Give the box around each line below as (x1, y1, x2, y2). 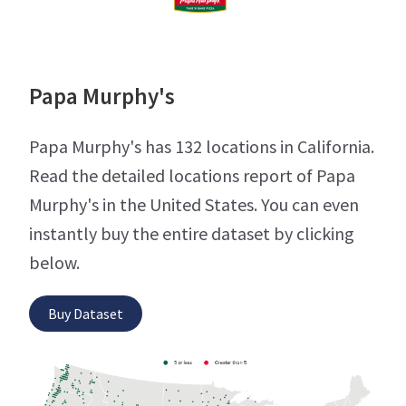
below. (29, 250, 80, 274)
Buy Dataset (48, 304, 123, 323)
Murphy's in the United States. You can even (29, 192, 359, 216)
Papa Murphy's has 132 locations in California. (29, 134, 374, 158)
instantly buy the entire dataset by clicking (29, 221, 354, 245)
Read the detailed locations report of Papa (29, 163, 355, 187)
